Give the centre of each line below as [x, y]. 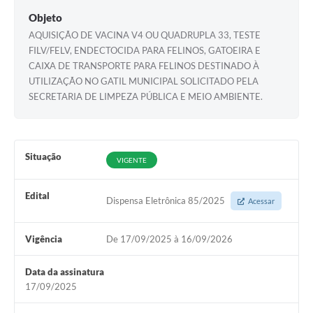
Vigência [44, 239]
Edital [37, 196]
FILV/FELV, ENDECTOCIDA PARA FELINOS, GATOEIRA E [145, 51]
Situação [43, 157]
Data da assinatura [65, 272]
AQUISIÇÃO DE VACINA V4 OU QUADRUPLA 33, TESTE [145, 35]
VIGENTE [131, 160]
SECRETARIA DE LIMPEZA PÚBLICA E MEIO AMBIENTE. [146, 97]
